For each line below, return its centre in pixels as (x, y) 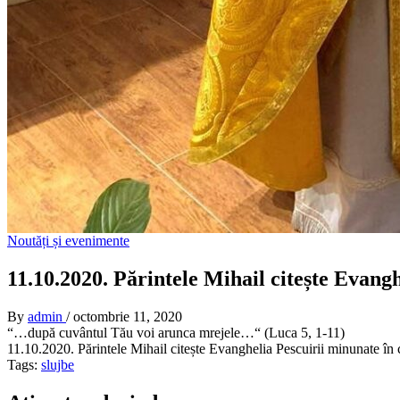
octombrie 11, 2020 (128, 316)
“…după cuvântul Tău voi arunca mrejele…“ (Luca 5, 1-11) (176, 332)
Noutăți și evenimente (68, 241)
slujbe (58, 364)
